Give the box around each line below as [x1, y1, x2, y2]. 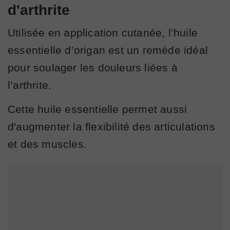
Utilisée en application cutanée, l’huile [8, 27, 198, 39]
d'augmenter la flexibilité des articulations [8, 121, 215, 133]
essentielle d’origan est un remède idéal [8, 44, 208, 56]
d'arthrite [8, 2, 70, 18]
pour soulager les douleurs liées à [8, 62, 178, 74]
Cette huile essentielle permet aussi [8, 103, 187, 116]
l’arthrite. [8, 79, 52, 91]
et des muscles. [8, 138, 87, 150]
